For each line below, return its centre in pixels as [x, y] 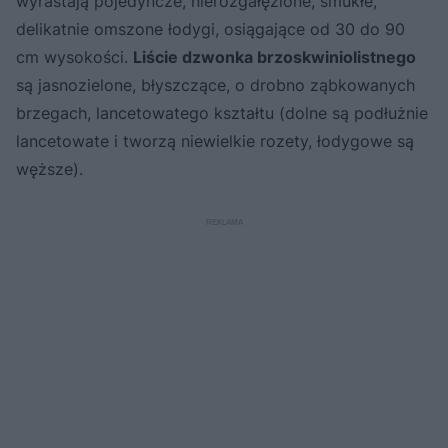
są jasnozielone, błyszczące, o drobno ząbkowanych [215, 84]
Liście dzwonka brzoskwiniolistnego [274, 56]
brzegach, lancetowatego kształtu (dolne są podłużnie [222, 112]
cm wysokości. [74, 56]
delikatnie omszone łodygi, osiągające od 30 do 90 [210, 28]
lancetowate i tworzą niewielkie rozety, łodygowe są [215, 140]
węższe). [49, 168]
